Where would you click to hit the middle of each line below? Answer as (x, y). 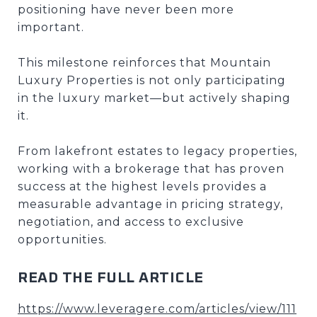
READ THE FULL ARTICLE (111, 277)
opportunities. (62, 239)
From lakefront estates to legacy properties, (157, 151)
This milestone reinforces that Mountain (144, 62)
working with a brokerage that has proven (151, 168)
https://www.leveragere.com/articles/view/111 (157, 309)
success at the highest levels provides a (142, 186)
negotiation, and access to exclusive (131, 221)
